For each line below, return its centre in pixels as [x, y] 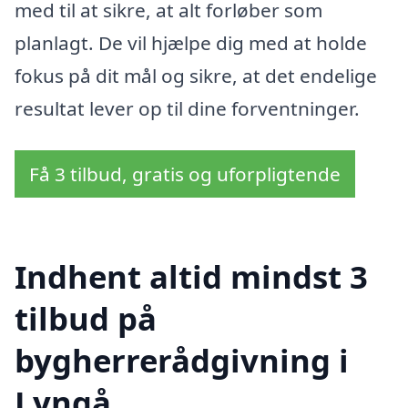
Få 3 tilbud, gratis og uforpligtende [185, 173]
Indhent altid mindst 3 [191, 277]
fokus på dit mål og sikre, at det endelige [196, 75]
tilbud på [86, 319]
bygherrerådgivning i [182, 361]
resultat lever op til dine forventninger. [187, 108]
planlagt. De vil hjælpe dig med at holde [191, 42]
